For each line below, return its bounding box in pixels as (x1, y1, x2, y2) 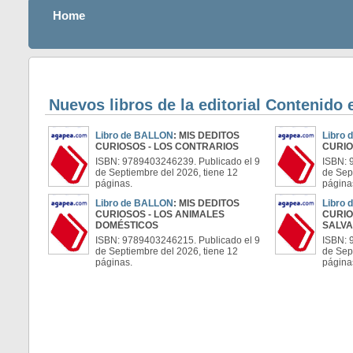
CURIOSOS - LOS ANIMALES (95, 209, 225, 220)
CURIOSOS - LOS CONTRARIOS (95, 141, 239, 152)
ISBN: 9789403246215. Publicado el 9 (95, 235, 260, 246)
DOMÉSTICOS (95, 220, 158, 231)
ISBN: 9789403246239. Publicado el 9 (95, 156, 260, 167)
